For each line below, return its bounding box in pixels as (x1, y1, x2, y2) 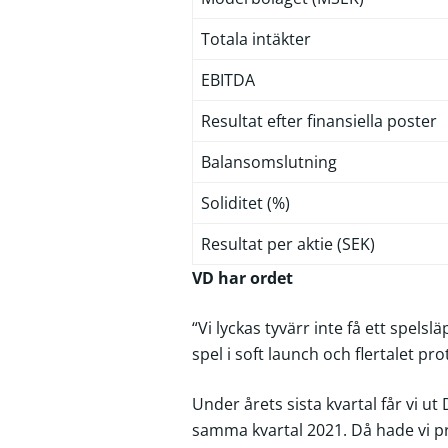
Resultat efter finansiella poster (201, 110, 437, 132)
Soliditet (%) (201, 192, 290, 214)
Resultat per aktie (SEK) (201, 233, 375, 255)
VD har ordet (192, 267, 293, 289)
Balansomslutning (201, 151, 337, 173)
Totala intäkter (201, 28, 311, 50)
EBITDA (201, 69, 255, 91)
